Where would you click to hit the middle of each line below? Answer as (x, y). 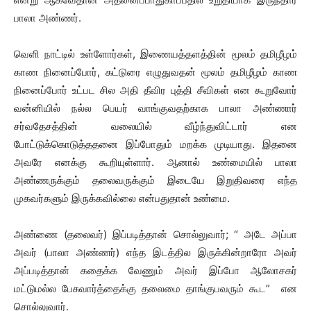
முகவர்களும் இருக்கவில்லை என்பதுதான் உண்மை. (122, 198)
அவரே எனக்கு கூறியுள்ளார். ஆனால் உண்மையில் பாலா (155, 162)
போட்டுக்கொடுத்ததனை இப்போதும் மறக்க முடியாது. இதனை (155, 144)
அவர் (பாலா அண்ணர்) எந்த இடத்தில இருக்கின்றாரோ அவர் (155, 252)
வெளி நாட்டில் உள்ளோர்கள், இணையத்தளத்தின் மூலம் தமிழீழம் (155, 54)
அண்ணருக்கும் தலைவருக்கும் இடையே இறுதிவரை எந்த (155, 180)
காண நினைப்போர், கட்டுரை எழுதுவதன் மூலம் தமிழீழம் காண (155, 72)
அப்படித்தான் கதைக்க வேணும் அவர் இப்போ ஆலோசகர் (155, 270)
